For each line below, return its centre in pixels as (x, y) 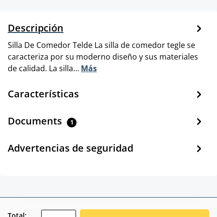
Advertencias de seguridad (70, 148)
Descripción (36, 28)
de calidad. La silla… (44, 68)
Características (43, 93)
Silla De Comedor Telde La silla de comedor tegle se (101, 45)
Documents (36, 121)
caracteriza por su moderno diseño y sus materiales (103, 56)
